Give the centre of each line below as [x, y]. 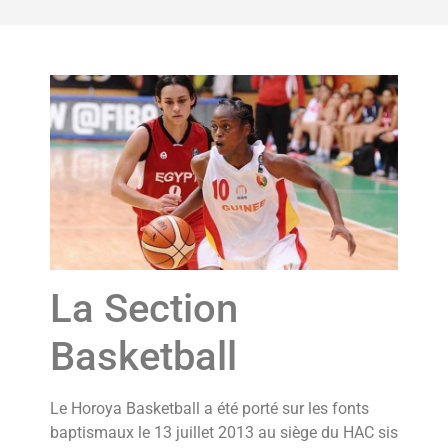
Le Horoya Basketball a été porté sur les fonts [209, 409]
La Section [144, 309]
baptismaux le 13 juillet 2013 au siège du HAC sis [224, 433]
